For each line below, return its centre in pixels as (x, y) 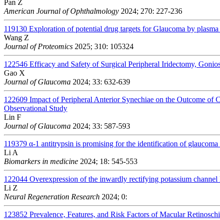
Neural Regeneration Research (52, 196)
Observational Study (36, 108)
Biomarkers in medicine (41, 161)
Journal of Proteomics (38, 46)
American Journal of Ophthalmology (61, 11)
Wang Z (16, 37)
